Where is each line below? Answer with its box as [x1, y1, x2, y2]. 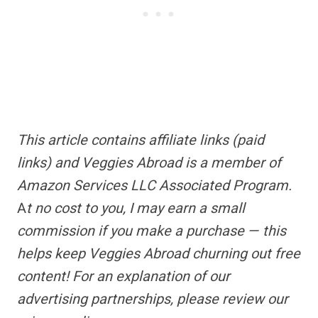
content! [17, 266, 69, 287]
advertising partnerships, [17, 289, 173, 309]
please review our [177, 289, 288, 309]
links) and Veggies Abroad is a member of [17, 153, 281, 173]
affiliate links [148, 130, 229, 150]
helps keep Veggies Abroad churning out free [17, 243, 300, 264]
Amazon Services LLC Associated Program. [17, 175, 292, 196]
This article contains [17, 130, 148, 150]
